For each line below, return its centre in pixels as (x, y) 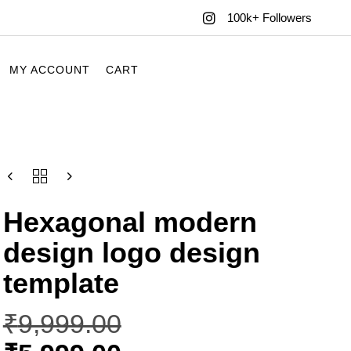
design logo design (131, 253)
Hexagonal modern (130, 223)
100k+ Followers (269, 18)
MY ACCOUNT (50, 69)
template (61, 284)
